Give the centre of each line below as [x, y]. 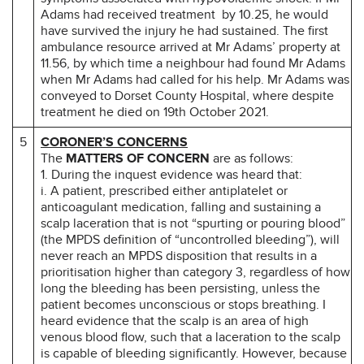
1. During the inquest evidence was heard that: [171, 174]
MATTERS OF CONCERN [139, 158]
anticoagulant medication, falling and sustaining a [181, 207]
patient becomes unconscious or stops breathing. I [183, 304]
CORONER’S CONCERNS [114, 142]
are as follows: [253, 158]
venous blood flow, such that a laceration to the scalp [191, 337]
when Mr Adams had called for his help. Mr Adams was [195, 79]
